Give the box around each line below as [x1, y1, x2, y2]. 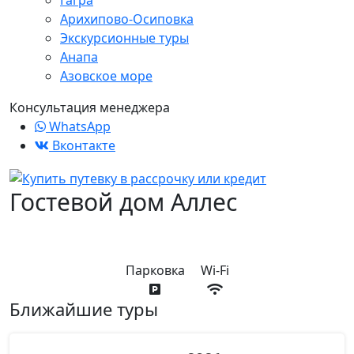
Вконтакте [49, 137, 115, 155]
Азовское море [60, 67, 153, 85]
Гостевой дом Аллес [9, 185, 237, 218]
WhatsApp [46, 118, 111, 136]
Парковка [125, 261, 185, 279]
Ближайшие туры [9, 296, 158, 321]
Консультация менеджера [9, 99, 170, 117]
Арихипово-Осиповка [60, 10, 194, 28]
